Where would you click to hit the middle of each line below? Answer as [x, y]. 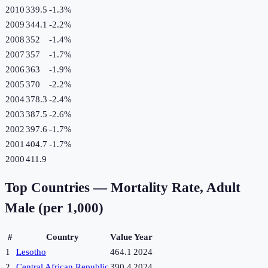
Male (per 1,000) [54, 208]
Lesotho [31, 252]
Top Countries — [58, 188]
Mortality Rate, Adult [176, 188]
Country [63, 237]
